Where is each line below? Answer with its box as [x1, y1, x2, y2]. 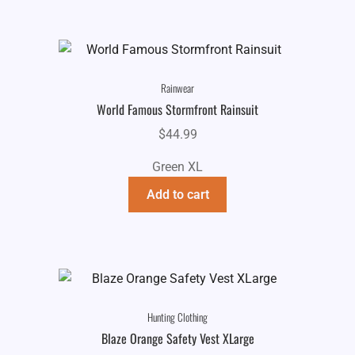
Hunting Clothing [147, 309, 208, 326]
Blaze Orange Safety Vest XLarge [101, 329, 254, 349]
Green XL [152, 159, 203, 175]
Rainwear [161, 80, 194, 97]
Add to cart [146, 186, 209, 202]
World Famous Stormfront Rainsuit [97, 100, 258, 120]
